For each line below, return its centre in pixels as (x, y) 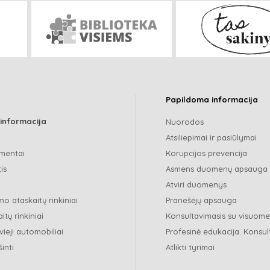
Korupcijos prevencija (206, 153)
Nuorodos (185, 121)
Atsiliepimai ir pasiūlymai (211, 137)
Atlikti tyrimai (190, 247)
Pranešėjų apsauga (201, 200)
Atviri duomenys (196, 184)
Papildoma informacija (212, 99)
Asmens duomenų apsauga (217, 168)
